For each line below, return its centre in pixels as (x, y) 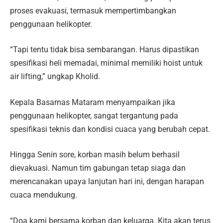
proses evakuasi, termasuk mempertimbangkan (93, 10)
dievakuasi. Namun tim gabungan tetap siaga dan (98, 168)
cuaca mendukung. (44, 195)
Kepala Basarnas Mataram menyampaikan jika (93, 102)
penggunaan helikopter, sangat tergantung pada (94, 115)
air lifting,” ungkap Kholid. (55, 77)
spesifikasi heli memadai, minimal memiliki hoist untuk (106, 63)
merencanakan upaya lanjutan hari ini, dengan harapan (107, 182)
